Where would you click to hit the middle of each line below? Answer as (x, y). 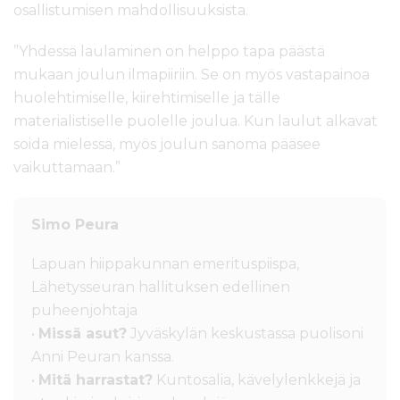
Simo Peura (75, 225)
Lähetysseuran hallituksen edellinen (161, 287)
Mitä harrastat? (96, 380)
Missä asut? (83, 334)
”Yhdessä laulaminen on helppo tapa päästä (169, 52)
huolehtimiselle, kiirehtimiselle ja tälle (147, 98)
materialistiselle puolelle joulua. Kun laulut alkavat (196, 121)
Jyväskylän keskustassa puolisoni (245, 334)
